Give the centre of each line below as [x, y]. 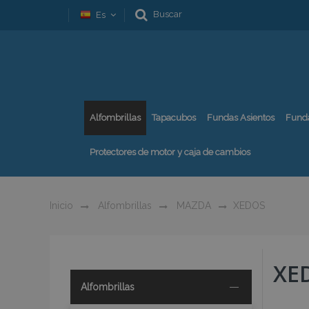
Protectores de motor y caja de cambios [170, 152]
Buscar [168, 14]
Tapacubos [174, 118]
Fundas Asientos [241, 118]
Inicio [61, 206]
